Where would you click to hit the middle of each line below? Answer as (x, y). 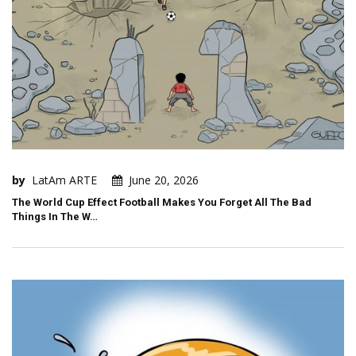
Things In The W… (55, 217)
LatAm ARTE (64, 180)
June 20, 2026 (164, 180)
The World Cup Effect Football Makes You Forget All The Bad (162, 203)
